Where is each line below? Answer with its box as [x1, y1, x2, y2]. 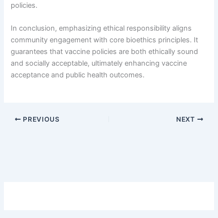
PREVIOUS [21, 115, 60, 123]
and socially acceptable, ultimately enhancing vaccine [11, 58, 187, 68]
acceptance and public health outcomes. [11, 70, 145, 79]
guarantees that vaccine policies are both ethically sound [11, 47, 199, 56]
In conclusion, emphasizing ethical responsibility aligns [11, 23, 192, 33]
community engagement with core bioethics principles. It [11, 35, 199, 44]
